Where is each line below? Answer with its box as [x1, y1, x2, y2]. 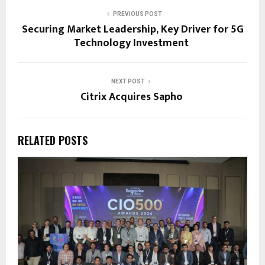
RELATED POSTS [18, 132, 88, 148]
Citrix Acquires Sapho [80, 88, 185, 106]
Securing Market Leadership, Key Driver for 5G [21, 21, 244, 39]
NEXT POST [111, 78, 145, 85]
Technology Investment [74, 34, 191, 53]
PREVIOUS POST [112, 11, 162, 18]
